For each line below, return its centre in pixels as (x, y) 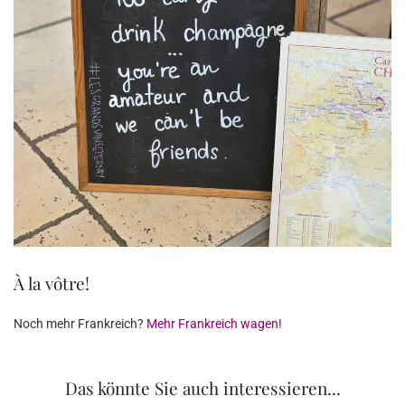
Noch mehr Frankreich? (80, 324)
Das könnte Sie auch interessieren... (202, 388)
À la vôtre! (52, 283)
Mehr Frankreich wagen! (214, 324)
